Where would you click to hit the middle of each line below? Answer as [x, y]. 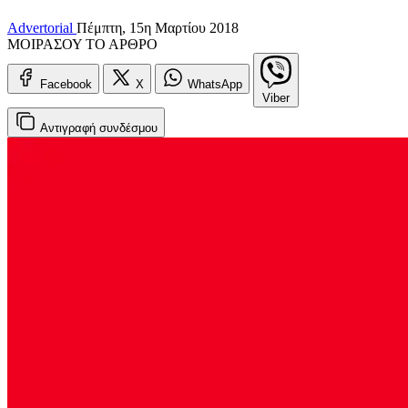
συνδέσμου [128, 127]
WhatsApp [215, 84]
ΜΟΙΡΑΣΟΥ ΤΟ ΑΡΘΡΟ [82, 44]
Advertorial [42, 27]
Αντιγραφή [70, 127]
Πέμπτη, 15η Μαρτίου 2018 [158, 27]
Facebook [66, 84]
